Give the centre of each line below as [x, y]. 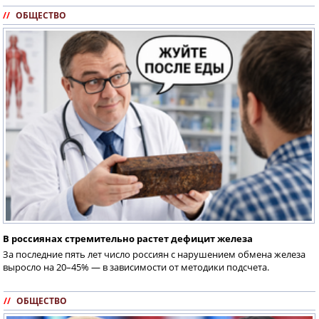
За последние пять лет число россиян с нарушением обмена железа [154, 254]
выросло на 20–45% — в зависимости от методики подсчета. [136, 267]
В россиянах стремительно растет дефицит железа [128, 238]
